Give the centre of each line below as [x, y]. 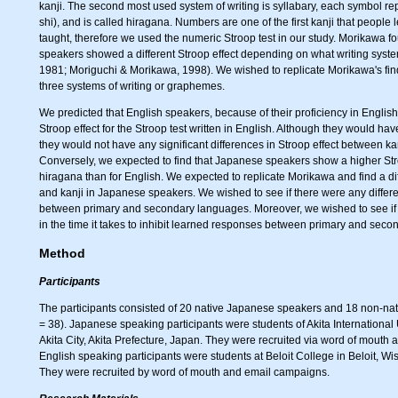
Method [62, 253]
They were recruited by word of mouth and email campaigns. [184, 372]
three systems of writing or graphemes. [132, 86]
